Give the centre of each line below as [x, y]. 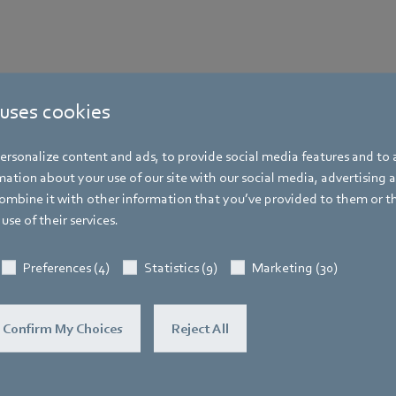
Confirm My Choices [63, 328]
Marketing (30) [295, 267]
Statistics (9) [181, 267]
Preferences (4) [66, 267]
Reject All [200, 328]
